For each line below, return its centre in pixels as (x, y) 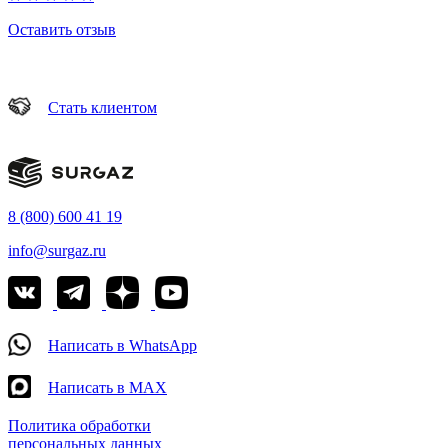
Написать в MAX (107, 388)
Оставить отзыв (62, 30)
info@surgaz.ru (57, 251)
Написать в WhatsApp (122, 346)
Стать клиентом (102, 108)
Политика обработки (79, 426)
